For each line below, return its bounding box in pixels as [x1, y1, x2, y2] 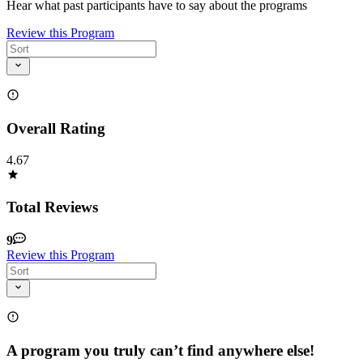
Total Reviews [6, 199, 98, 216]
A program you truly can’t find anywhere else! [6, 342, 314, 360]
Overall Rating [6, 119, 105, 137]
